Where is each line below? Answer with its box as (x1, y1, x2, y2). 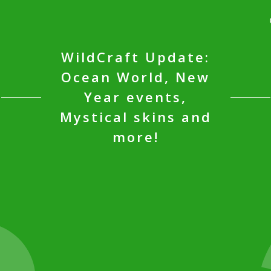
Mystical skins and (59, 108, 212, 126)
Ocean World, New (61, 68, 210, 86)
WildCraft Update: (61, 48, 210, 66)
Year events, (84, 88, 187, 106)
